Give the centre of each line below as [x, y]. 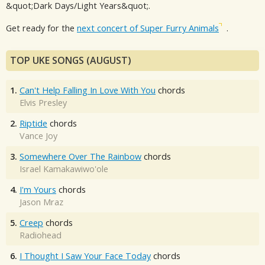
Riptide [33, 123]
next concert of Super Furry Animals [148, 28]
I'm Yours [38, 189]
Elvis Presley [43, 102]
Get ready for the [41, 28]
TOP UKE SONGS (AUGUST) [71, 60]
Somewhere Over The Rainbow [80, 156]
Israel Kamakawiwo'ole [64, 169]
